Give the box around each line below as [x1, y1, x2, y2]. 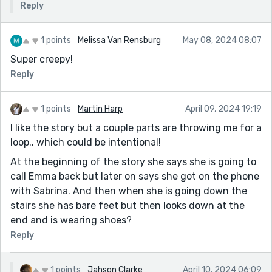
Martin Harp [78, 103, 123, 114]
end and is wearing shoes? [10, 214, 132, 226]
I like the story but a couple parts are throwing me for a [10, 121, 262, 134]
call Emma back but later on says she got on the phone [10, 170, 259, 182]
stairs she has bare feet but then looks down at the [10, 199, 245, 211]
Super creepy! [10, 53, 73, 65]
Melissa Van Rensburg [78, 35, 161, 46]
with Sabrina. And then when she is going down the [10, 185, 247, 197]
